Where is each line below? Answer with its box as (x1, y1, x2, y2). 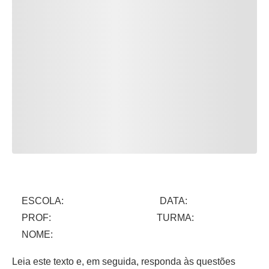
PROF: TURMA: (12, 212, 194, 223)
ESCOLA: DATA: (12, 195, 187, 206)
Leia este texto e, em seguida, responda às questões (12, 256, 235, 267)
